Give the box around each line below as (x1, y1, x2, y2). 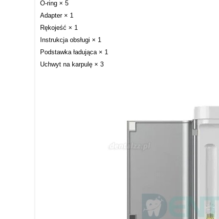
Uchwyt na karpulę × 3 (40, 60, 104, 68)
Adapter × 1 (40, 11, 73, 19)
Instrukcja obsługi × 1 (40, 36, 101, 44)
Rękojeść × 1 (40, 23, 78, 31)
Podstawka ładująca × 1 (40, 48, 108, 56)
